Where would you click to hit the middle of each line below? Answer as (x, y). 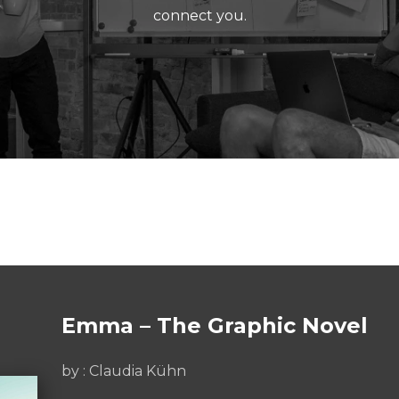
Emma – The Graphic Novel (215, 326)
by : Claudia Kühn (124, 371)
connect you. (199, 16)
